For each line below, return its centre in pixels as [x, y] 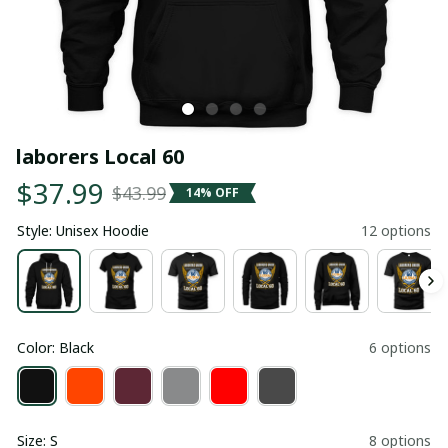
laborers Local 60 [100, 156]
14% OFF [212, 193]
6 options [400, 347]
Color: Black [55, 347]
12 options [396, 230]
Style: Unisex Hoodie [83, 230]
